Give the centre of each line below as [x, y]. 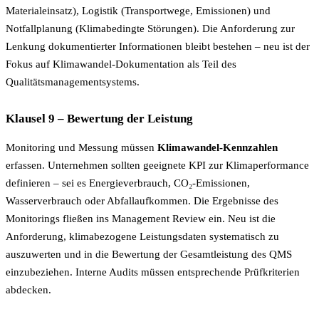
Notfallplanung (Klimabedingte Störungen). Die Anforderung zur [150, 28]
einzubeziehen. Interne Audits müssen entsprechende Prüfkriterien [153, 272]
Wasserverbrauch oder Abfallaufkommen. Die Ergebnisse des [142, 201]
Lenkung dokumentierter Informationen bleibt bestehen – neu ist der [158, 46]
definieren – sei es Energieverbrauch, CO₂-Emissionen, [128, 183]
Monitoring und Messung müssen [82, 148]
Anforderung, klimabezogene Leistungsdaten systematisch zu [142, 237]
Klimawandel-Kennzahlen [218, 148]
